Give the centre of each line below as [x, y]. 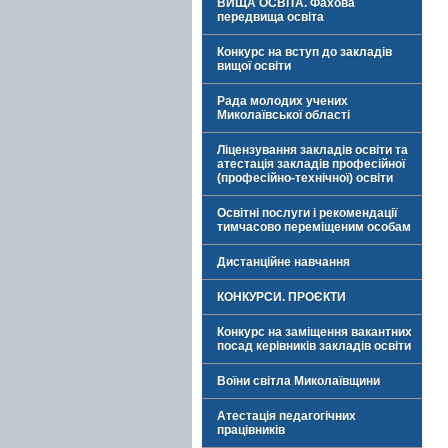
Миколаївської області [283, 115]
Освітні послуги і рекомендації [307, 213]
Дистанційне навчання [283, 262]
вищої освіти [254, 66]
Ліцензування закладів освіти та [312, 150]
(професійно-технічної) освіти [305, 178]
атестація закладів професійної [311, 164]
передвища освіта [270, 17]
